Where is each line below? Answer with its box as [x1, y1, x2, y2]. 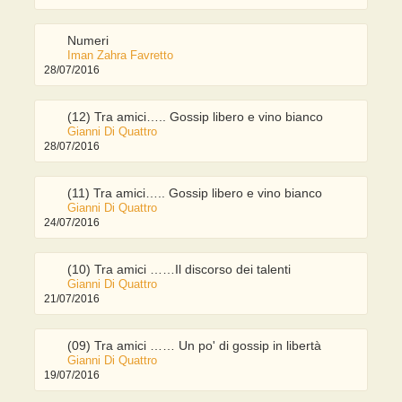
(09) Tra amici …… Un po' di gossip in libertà [67, 338, 322, 354]
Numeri [67, 33, 109, 48]
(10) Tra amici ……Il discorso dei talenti [67, 262, 292, 277]
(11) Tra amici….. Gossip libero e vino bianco [67, 186, 323, 201]
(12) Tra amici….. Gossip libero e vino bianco [67, 109, 324, 125]
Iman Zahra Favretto [67, 48, 174, 63]
